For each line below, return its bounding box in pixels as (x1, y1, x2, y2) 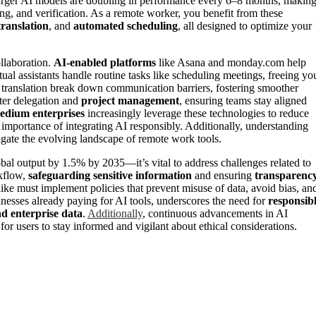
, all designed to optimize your (178, 19, 312, 32)
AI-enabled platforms (54, 56, 156, 68)
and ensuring (192, 169, 255, 181)
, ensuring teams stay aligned (179, 94, 307, 107)
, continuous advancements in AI (142, 207, 288, 219)
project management (81, 94, 179, 107)
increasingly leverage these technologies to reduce (85, 107, 309, 119)
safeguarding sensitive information (28, 169, 192, 181)
